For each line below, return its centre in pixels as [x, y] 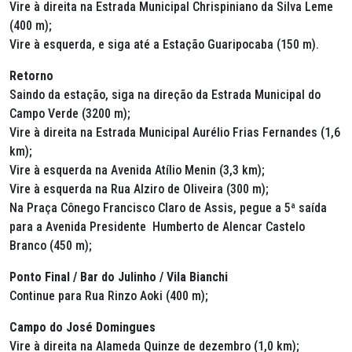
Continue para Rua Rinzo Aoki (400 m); [109, 296]
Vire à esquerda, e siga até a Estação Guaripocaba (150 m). [164, 44]
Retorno [31, 76]
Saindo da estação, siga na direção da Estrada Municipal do [165, 95]
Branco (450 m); [51, 246]
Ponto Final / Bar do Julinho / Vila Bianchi [119, 277]
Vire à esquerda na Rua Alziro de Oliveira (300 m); [139, 189]
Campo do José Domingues [82, 327]
